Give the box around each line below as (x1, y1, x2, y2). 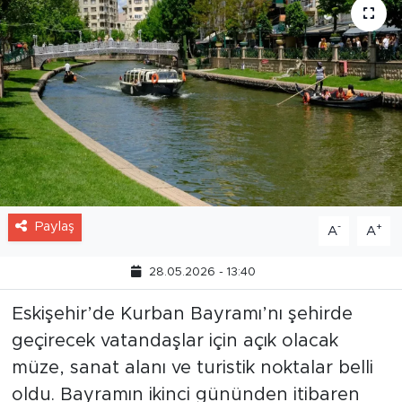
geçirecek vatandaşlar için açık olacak (11, 375, 338, 394)
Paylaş (34, 263, 74, 277)
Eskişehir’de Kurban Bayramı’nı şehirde (11, 348, 353, 367)
